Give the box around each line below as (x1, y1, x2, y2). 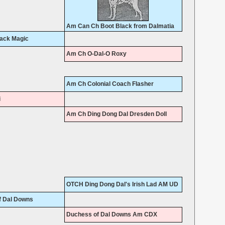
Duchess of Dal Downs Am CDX (66, 211, 157, 218)
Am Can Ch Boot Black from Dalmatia (66, 23, 174, 30)
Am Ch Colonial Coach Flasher (66, 80, 154, 88)
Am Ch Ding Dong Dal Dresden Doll (66, 110, 167, 118)
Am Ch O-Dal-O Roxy (66, 50, 127, 58)
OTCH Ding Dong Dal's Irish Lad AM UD (66, 181, 178, 188)
